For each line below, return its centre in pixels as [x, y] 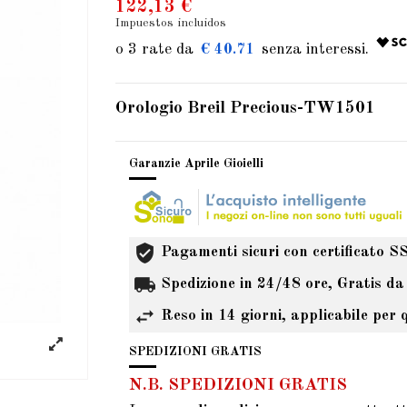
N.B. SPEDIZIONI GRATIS [238, 386]
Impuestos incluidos [171, 23]
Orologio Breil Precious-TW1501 [245, 108]
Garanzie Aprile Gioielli [196, 164]
